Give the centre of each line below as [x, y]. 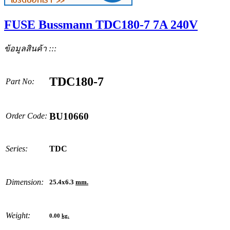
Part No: [20, 81]
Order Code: [26, 116]
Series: [17, 148]
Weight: [18, 215]
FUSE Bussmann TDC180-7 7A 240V [101, 24]
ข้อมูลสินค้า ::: [30, 48]
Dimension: [25, 182]
